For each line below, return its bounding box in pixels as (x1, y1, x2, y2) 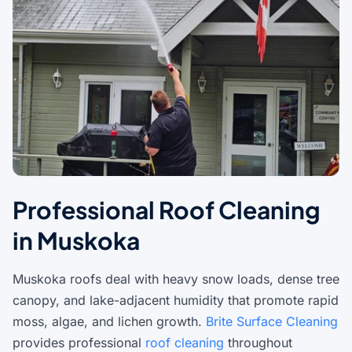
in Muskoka (13, 225, 140, 255)
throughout (224, 335, 292, 350)
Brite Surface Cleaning (206, 313, 338, 329)
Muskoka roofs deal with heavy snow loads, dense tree (13, 271, 339, 287)
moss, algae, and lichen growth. (13, 313, 206, 329)
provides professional (13, 335, 145, 350)
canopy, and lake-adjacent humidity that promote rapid (13, 292, 339, 308)
